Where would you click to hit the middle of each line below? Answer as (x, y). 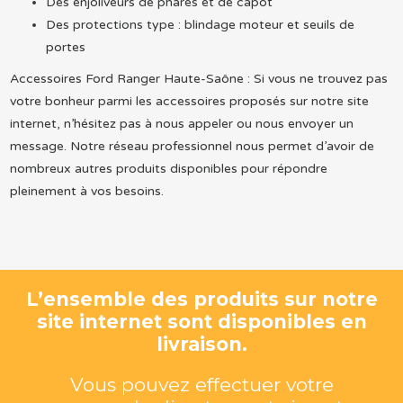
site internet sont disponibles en (201, 322)
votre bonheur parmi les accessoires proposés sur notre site (189, 101)
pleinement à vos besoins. (86, 191)
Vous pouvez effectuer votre (201, 385)
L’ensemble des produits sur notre (201, 300)
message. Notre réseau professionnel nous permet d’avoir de (192, 146)
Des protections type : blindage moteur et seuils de (200, 24)
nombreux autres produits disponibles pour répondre (168, 168)
